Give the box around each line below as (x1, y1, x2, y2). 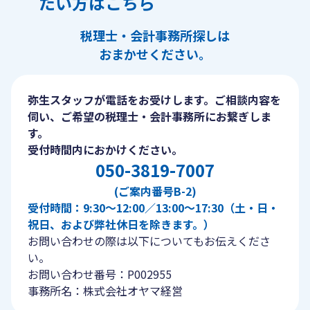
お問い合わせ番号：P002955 (28, 266, 172, 282)
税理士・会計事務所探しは (80, 26, 230, 44)
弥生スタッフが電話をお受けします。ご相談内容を (28, 91, 281, 108)
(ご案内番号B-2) (113, 183, 197, 199)
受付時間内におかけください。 (28, 141, 183, 158)
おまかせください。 (99, 45, 211, 63)
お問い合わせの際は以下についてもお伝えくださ (28, 232, 271, 249)
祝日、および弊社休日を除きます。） (28, 216, 215, 232)
